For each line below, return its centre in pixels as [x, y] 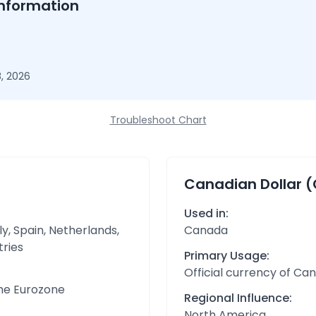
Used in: [206, 213]
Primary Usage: [227, 256]
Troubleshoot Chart [158, 120]
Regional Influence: [238, 298]
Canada [206, 230]
